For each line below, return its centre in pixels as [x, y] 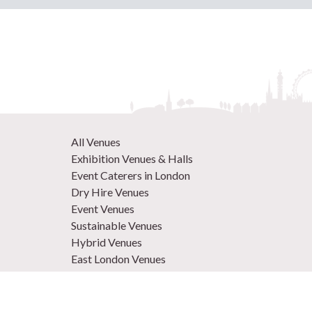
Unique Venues [106, 275]
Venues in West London [126, 292]
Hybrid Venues [107, 242]
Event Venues [103, 209]
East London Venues [118, 259]
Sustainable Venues [117, 225]
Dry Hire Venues [110, 192]
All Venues [96, 142]
